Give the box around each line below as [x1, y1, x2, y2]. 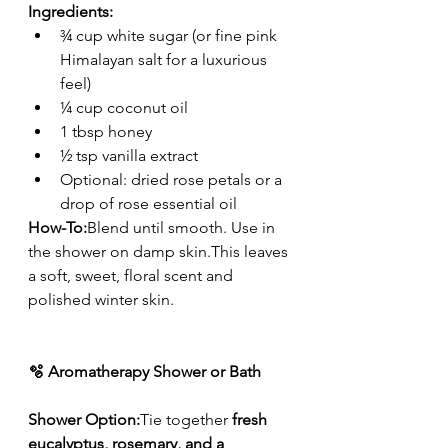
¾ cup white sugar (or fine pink [60, 26, 281, 46]
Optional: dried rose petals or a [60, 170, 286, 190]
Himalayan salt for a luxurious [60, 50, 271, 70]
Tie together [140, 410, 232, 430]
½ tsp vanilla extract [60, 146, 198, 166]
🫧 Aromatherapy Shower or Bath [28, 362, 261, 382]
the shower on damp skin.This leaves [28, 242, 292, 262]
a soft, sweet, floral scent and [28, 266, 237, 286]
